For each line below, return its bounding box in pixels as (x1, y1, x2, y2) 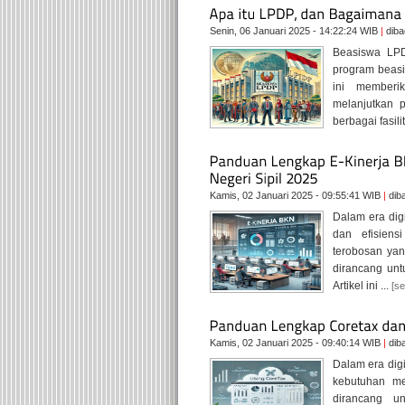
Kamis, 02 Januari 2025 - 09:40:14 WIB (210, 337, 383, 348)
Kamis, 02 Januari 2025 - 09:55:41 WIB (210, 190, 383, 201)
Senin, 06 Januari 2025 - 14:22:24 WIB (210, 25, 381, 36)
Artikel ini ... (333, 279, 391, 292)
